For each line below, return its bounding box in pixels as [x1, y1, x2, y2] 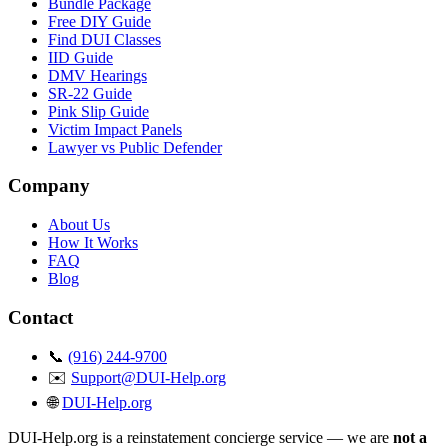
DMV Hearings [48, 66, 147, 84]
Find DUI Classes [48, 30, 161, 48]
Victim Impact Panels [48, 120, 182, 138]
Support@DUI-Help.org [71, 368, 226, 386]
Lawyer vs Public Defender [48, 138, 222, 156]
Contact [8, 306, 73, 328]
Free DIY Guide [48, 12, 151, 30]
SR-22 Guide [48, 84, 132, 102]
